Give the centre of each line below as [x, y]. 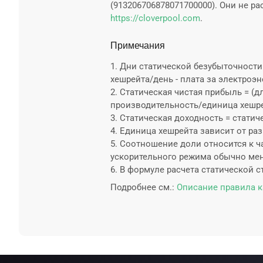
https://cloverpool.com [155, 18]
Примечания [138, 45]
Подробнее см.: [142, 187]
